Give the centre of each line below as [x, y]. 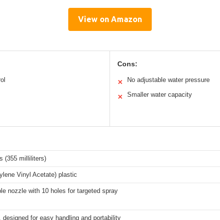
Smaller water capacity [160, 94]
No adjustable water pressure [168, 80]
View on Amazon [110, 19]
